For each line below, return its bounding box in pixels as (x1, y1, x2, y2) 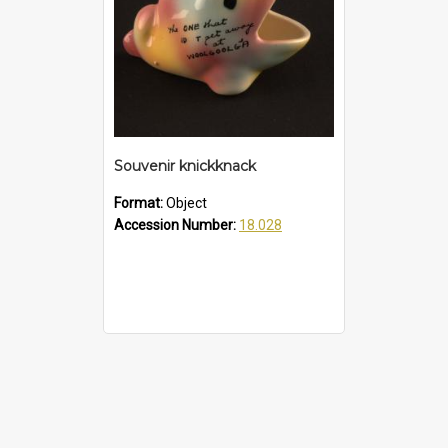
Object (166, 195, 207, 212)
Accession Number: (114, 217, 239, 234)
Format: (114, 195, 166, 212)
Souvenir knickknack (114, 157, 256, 176)
